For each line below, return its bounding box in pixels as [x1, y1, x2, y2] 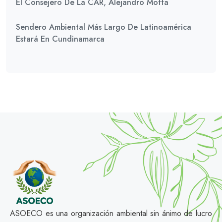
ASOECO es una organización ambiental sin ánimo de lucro [10, 208, 212, 219]
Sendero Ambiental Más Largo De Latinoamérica [16, 21, 191, 33]
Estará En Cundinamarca [16, 33, 105, 45]
